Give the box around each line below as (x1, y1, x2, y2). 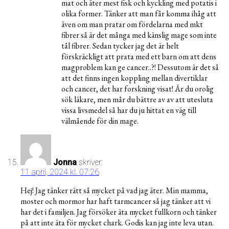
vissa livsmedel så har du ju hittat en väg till (61, 105, 196, 116)
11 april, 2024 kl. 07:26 (20, 167, 99, 177)
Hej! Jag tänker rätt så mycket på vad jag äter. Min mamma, (20, 185, 208, 196)
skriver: (79, 157, 103, 168)
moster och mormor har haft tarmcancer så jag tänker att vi (20, 196, 211, 207)
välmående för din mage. (61, 116, 139, 127)
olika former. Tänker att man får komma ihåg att (61, 8, 216, 19)
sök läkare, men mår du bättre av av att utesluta (61, 94, 213, 105)
